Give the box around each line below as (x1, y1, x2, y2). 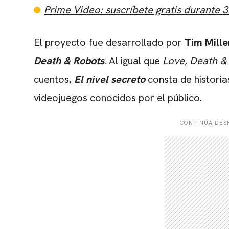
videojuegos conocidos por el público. (34, 90, 202, 104)
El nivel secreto (74, 72, 145, 86)
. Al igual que (104, 54, 163, 67)
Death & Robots (34, 54, 104, 67)
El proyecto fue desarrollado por (34, 35, 185, 49)
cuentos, (34, 72, 74, 86)
